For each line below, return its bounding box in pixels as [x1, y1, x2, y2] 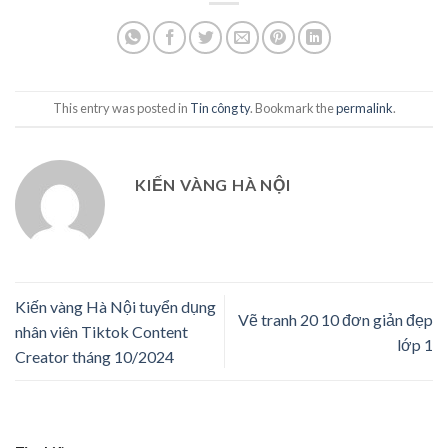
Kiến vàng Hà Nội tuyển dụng [15, 297, 216, 317]
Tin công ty [189, 100, 250, 117]
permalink [335, 100, 393, 117]
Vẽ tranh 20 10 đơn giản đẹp [238, 309, 433, 329]
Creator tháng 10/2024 [15, 347, 174, 367]
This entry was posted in [52, 100, 190, 117]
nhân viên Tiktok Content [15, 322, 188, 342]
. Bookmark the [249, 100, 336, 117]
